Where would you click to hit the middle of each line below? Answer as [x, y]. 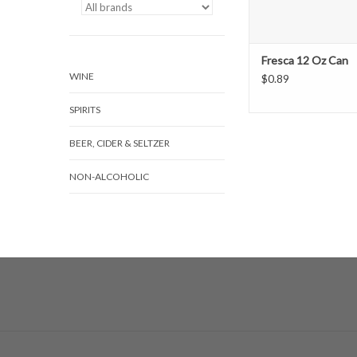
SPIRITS [85, 110]
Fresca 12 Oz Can [305, 61]
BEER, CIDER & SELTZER [120, 143]
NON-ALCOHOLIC [109, 177]
